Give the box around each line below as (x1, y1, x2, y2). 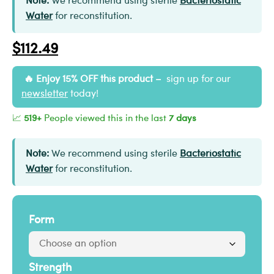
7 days (169, 114, 196, 124)
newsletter (21, 89, 68, 100)
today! (68, 89, 98, 100)
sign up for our (161, 75, 231, 85)
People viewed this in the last (42, 114, 169, 124)
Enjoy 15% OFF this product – (34, 75, 161, 85)
